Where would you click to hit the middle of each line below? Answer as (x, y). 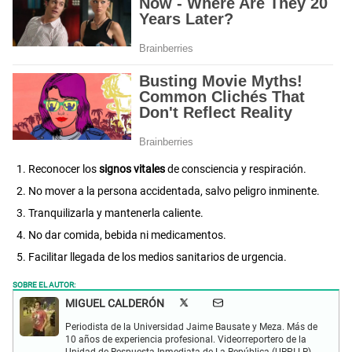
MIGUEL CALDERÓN (115, 303)
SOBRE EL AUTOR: (44, 283)
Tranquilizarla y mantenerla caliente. (116, 213)
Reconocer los (62, 169)
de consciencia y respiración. (237, 169)
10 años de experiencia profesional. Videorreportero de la (186, 339)
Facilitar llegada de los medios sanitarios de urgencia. (158, 257)
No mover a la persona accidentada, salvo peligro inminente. (174, 191)
